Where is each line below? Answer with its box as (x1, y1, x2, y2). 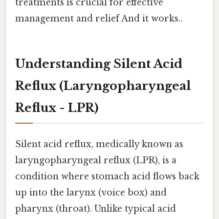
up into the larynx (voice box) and (15, 187, 167, 198)
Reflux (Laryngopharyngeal (15, 78, 191, 93)
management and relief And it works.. (15, 13, 182, 24)
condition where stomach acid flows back (15, 171, 199, 182)
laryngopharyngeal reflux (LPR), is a (15, 154, 176, 166)
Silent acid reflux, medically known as (15, 138, 183, 150)
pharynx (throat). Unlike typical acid (15, 203, 176, 214)
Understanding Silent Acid (15, 56, 182, 71)
